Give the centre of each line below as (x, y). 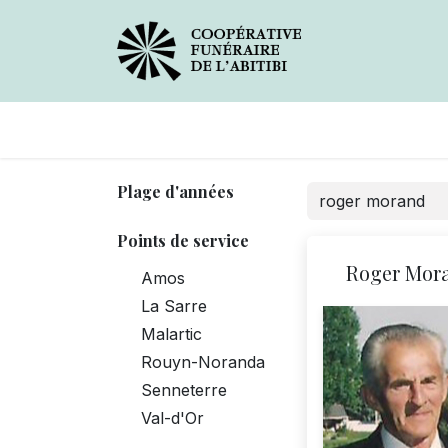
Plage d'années (175, 191)
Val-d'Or (172, 417)
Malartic (171, 333)
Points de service (183, 240)
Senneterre (184, 389)
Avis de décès (198, 129)
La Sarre (174, 305)
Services (359, 129)
